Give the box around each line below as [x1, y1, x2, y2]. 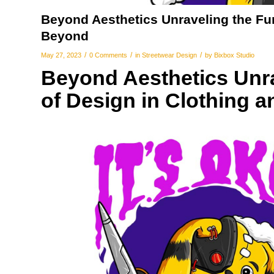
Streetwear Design [142, 51, 197, 59]
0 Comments [89, 51, 127, 59]
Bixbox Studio [214, 51, 254, 59]
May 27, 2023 [41, 51, 81, 59]
